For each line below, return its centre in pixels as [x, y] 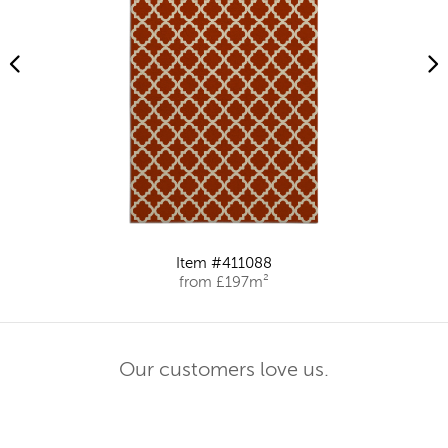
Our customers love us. [224, 371]
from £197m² [224, 283]
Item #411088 [224, 264]
